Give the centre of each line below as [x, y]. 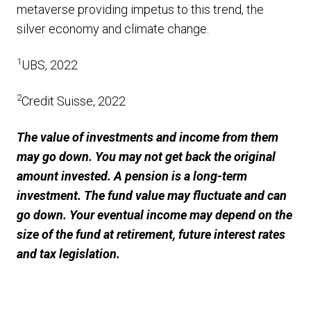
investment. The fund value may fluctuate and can [152, 195]
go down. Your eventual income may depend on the [154, 215]
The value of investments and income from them [148, 137]
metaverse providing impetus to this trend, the [140, 9]
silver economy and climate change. [113, 29]
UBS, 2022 [50, 65]
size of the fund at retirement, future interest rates [151, 234]
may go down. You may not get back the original [146, 157]
